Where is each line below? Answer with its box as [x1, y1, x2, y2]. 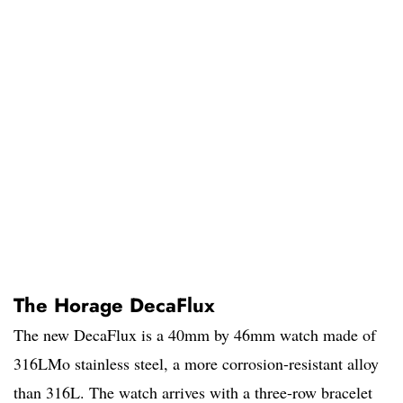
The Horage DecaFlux [13, 291, 215, 320]
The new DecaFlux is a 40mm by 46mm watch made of [13, 324, 376, 346]
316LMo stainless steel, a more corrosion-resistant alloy [13, 353, 379, 375]
